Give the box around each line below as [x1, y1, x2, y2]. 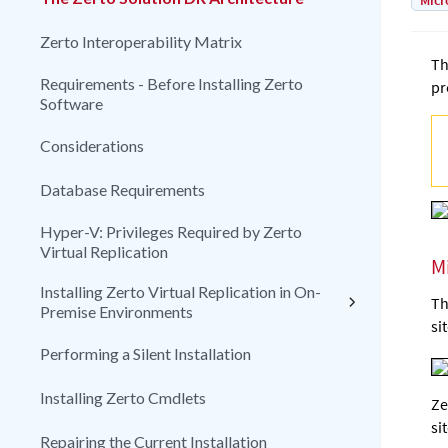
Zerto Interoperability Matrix [40, 32, 242, 51]
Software [40, 94, 103, 113]
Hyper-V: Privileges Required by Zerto [40, 222, 302, 241]
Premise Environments [40, 302, 193, 321]
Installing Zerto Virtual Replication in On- [40, 282, 321, 301]
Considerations [40, 136, 144, 155]
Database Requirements [40, 180, 205, 199]
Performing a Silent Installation [40, 344, 251, 363]
